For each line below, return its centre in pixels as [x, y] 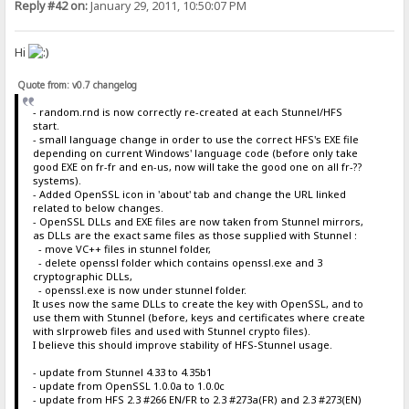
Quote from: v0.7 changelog [78, 84]
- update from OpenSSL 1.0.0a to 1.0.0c [128, 386]
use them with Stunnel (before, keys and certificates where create [199, 317]
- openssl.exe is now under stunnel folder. [139, 290]
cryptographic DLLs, [82, 276]
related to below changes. [98, 208]
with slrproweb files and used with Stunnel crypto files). [171, 331]
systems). [57, 180]
